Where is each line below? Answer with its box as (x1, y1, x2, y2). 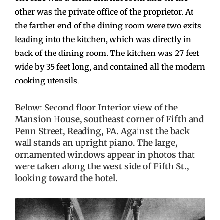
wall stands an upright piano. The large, (15, 137, 178, 148)
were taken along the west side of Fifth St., (15, 161, 189, 172)
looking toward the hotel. (15, 172, 118, 184)
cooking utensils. (15, 76, 79, 86)
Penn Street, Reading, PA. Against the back (15, 125, 190, 137)
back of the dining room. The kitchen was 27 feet (15, 48, 199, 58)
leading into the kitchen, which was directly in (15, 34, 191, 45)
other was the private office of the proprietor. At (15, 7, 193, 17)
